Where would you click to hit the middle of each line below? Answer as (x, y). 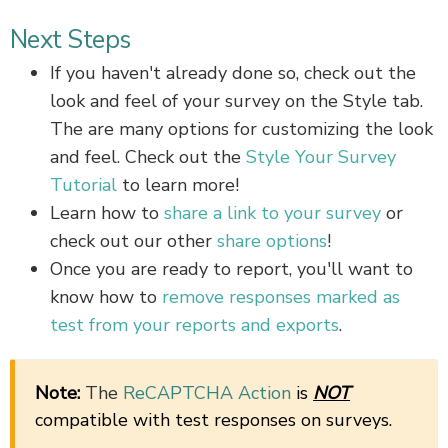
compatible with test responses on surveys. (213, 419)
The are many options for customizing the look (241, 128)
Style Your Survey (321, 156)
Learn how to (104, 212)
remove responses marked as (281, 296)
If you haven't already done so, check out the (233, 72)
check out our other (133, 240)
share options (272, 240)
